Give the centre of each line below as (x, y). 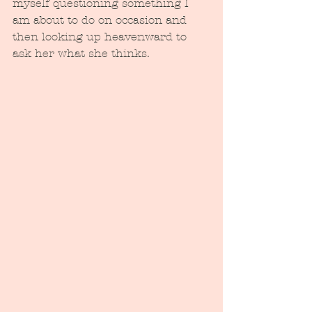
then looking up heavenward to (101, 37)
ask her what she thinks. (85, 54)
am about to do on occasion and (101, 20)
